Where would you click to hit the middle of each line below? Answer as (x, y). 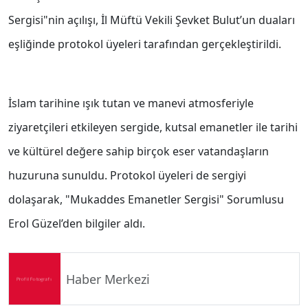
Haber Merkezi (108, 279)
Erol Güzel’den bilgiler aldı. (77, 224)
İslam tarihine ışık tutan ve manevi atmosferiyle (131, 103)
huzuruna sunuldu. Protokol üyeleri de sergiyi (127, 176)
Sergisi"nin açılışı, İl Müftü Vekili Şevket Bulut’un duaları (152, 20)
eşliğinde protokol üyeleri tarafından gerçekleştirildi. (145, 44)
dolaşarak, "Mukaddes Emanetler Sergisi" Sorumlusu (146, 200)
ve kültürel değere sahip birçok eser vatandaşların (139, 152)
